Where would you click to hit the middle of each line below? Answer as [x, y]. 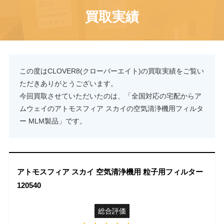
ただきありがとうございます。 [68, 83]
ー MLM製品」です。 [53, 121]
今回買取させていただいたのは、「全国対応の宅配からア [110, 96]
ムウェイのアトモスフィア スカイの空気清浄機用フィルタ [111, 108]
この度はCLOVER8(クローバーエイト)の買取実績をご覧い [111, 71]
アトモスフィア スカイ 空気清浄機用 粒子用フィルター [110, 172]
